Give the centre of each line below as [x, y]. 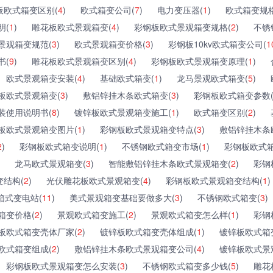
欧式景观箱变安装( [42, 78]
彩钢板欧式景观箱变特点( [148, 129]
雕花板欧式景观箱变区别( [80, 61]
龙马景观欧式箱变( [212, 78]
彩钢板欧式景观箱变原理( [200, 61]
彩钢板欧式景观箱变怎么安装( [63, 265]
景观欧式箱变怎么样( [191, 214]
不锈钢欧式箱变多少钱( [187, 265]
